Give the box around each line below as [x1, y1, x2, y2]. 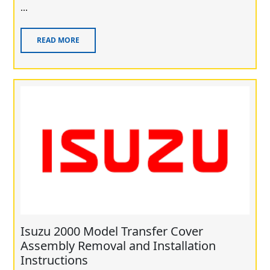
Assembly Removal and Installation [20, 237, 216, 254]
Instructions [20, 252, 88, 269]
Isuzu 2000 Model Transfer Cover [20, 223, 203, 240]
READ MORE [37, 35, 80, 46]
